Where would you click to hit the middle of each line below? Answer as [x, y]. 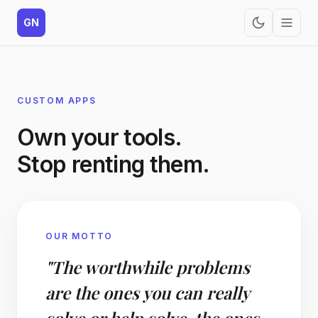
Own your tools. [100, 137]
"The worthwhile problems [148, 267]
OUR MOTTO [79, 236]
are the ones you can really [147, 292]
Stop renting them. [114, 164]
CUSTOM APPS [57, 100]
